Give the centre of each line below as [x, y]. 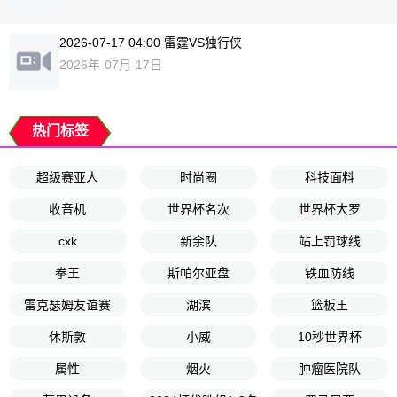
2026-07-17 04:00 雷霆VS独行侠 [151, 43]
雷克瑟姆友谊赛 [68, 305]
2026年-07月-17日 [111, 65]
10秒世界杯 [329, 337]
